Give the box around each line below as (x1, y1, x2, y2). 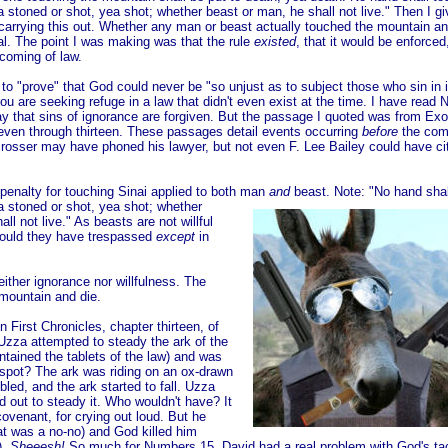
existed (254, 34, 296, 49)
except (156, 229, 195, 244)
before (362, 124, 402, 139)
